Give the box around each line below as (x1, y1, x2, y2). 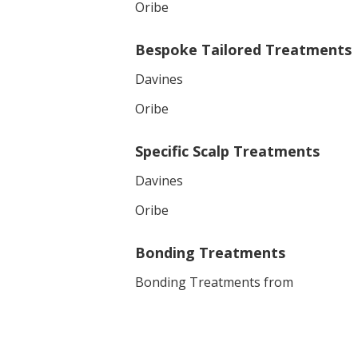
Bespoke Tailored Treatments (135, 40, 352, 59)
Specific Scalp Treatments (135, 141, 320, 161)
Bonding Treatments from (135, 273, 293, 291)
